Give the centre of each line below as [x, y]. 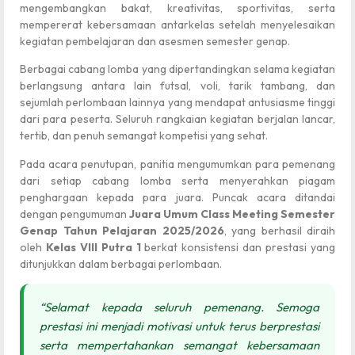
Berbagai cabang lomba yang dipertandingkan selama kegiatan [177, 69]
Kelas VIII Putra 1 [93, 247]
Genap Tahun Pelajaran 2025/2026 [122, 230]
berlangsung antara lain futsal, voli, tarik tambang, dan [177, 86]
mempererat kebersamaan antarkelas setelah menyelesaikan [177, 24]
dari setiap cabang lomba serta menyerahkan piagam [177, 180]
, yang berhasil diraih [279, 230]
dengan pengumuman [74, 214]
